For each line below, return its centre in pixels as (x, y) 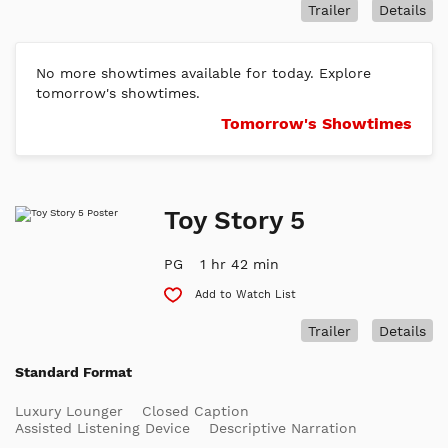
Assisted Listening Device (102, 428)
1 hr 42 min (240, 263)
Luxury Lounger (69, 411)
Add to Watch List (246, 294)
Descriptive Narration (283, 428)
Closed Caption (195, 411)
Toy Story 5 (235, 219)
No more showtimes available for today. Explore (203, 72)
